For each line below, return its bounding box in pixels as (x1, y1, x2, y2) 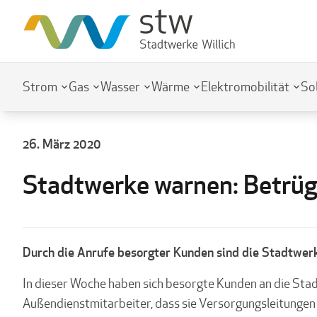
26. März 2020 (23, 135, 101, 152)
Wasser (100, 79, 140, 95)
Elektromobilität (201, 79, 289, 95)
